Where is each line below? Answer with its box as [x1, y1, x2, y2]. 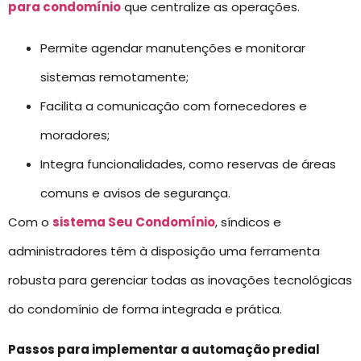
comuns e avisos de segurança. [40, 184, 230, 201]
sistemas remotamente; [40, 68, 189, 85]
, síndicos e [215, 213, 281, 230]
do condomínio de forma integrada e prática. [8, 300, 282, 317]
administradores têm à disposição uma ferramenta [8, 242, 320, 259]
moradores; [40, 126, 110, 143]
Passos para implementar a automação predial [8, 340, 320, 358]
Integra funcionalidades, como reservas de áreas [40, 155, 336, 172]
